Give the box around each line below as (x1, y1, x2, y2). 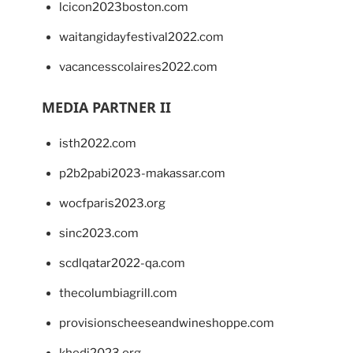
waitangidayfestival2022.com (59, 30, 224, 45)
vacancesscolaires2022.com (59, 60, 217, 75)
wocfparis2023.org (59, 196, 165, 211)
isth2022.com (59, 136, 136, 151)
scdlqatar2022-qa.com (59, 256, 185, 271)
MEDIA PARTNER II (41, 98, 171, 117)
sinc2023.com (59, 226, 139, 241)
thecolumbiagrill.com (59, 286, 177, 301)
